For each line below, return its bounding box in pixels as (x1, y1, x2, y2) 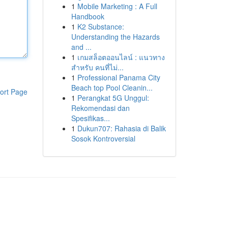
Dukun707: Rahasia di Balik (77, 123, 166, 133)
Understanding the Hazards (71, 32, 160, 42)
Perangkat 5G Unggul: (77, 93, 149, 103)
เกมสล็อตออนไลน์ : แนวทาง (77, 52, 165, 62)
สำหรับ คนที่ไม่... (71, 62, 124, 72)
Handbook (71, 11, 104, 21)
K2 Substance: (77, 21, 124, 32)
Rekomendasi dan (71, 103, 130, 113)
